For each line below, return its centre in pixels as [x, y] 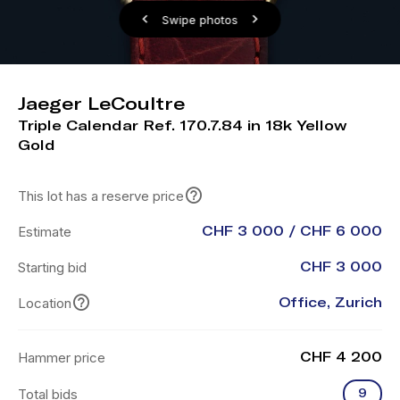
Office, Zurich [330, 303]
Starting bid [52, 267]
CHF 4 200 [341, 357]
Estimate [45, 231]
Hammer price [62, 357]
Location [45, 303]
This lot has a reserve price [101, 196]
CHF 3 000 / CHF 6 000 [292, 231]
